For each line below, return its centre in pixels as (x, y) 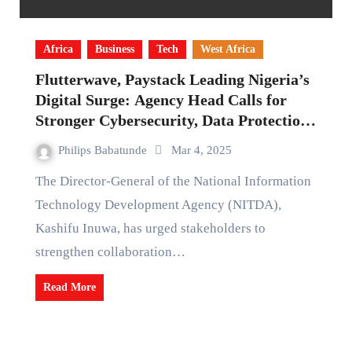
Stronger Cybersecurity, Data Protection (172, 120)
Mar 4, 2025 (201, 150)
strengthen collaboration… (110, 252)
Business (114, 49)
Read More (69, 287)
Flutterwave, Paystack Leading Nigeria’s (172, 79)
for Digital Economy (104, 141)
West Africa (227, 49)
